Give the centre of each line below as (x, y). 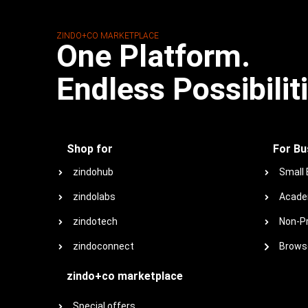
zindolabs (94, 197)
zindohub (93, 172)
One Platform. (153, 56)
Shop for (90, 149)
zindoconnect (103, 246)
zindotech (95, 221)
